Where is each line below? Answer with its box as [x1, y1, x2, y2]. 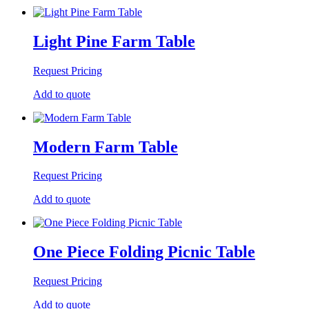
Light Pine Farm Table [33, 32, 195, 50]
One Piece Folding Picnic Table [33, 243, 255, 261]
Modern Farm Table [33, 137, 178, 156]
